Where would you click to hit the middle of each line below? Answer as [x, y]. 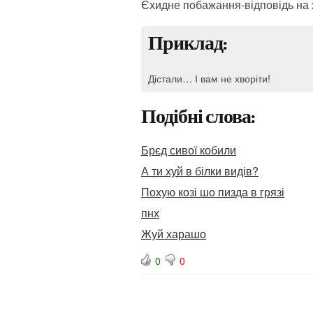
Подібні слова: [198, 118]
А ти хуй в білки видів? [200, 171]
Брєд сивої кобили [189, 150]
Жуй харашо [174, 234]
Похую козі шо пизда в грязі [213, 192]
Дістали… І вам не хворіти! [209, 78]
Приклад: [188, 44]
